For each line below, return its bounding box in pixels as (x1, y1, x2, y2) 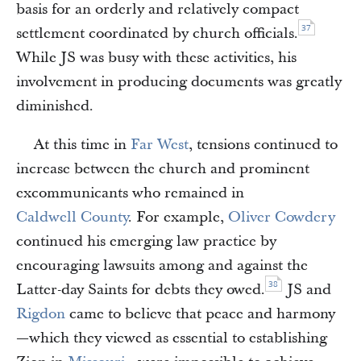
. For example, (128, 207, 228, 227)
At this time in (34, 135, 131, 155)
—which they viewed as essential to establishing (16, 328, 327, 348)
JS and (283, 280, 331, 300)
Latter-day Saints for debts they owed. (16, 280, 265, 300)
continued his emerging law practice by (16, 231, 276, 251)
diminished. (16, 96, 93, 116)
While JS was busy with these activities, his (16, 48, 297, 68)
